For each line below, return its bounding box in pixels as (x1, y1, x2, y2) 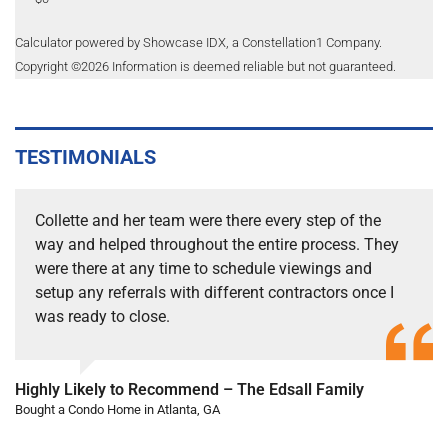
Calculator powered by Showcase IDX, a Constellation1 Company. (15, 35, 382, 50)
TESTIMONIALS (15, 145, 156, 169)
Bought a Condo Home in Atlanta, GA (15, 402, 220, 417)
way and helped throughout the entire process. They (35, 235, 399, 254)
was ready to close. (35, 307, 170, 326)
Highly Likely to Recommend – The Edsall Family (15, 380, 364, 399)
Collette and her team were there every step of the (35, 211, 381, 230)
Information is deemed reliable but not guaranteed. (109, 59, 396, 74)
